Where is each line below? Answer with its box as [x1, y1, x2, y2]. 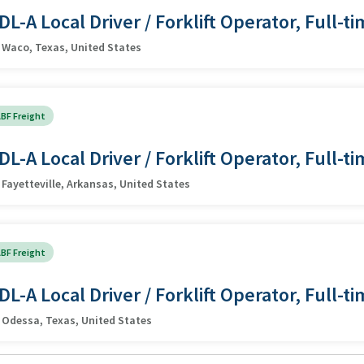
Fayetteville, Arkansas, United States [2, 175, 190, 191]
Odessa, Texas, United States [2, 312, 152, 327]
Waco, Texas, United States [2, 39, 141, 54]
